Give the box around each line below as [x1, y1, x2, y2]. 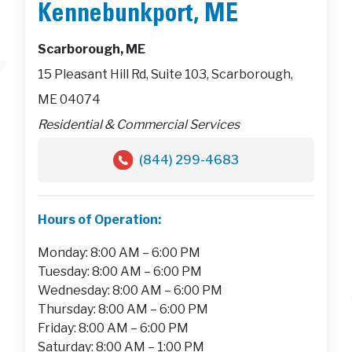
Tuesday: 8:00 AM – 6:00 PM [38, 264, 202, 280]
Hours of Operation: [38, 212, 161, 228]
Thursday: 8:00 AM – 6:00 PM [38, 302, 208, 317]
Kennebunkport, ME [38, 2, 238, 28]
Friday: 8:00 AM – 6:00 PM [38, 321, 189, 336]
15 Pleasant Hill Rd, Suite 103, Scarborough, [38, 66, 293, 82]
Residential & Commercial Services [38, 116, 240, 132]
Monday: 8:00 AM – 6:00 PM [38, 245, 200, 261]
